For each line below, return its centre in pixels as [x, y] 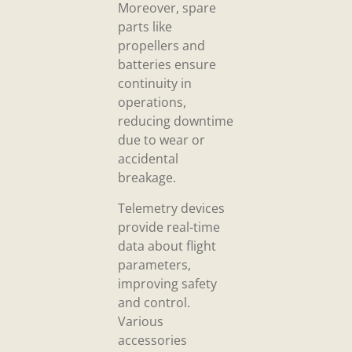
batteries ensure [167, 65]
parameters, [154, 264]
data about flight [167, 246]
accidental [148, 159]
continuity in [155, 84]
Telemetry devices [171, 208]
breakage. [147, 178]
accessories [152, 340]
